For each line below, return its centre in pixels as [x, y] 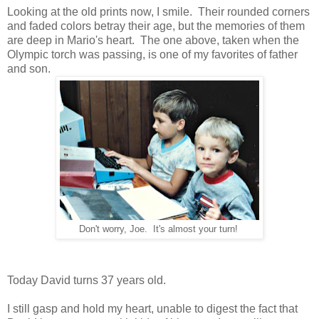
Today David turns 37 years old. [89, 280]
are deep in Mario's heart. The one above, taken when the [153, 41]
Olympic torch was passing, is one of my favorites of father [152, 55]
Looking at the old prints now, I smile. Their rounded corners [158, 12]
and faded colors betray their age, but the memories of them [156, 26]
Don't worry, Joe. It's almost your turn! [159, 230]
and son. [32, 69]
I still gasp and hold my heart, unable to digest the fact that [152, 309]
